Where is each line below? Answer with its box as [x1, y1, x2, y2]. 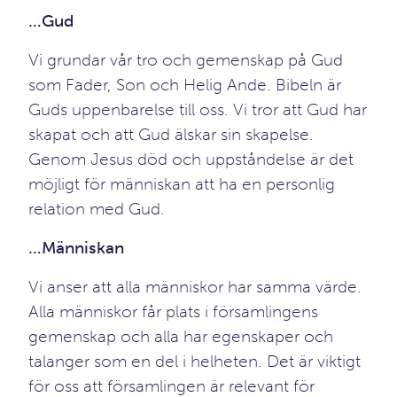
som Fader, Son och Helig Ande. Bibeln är [28, 74, 341, 95]
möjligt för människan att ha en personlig [28, 174, 335, 194]
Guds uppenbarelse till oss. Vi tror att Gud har [28, 99, 367, 120]
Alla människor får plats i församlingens [28, 301, 318, 322]
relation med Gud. [28, 198, 165, 219]
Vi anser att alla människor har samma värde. [28, 276, 362, 297]
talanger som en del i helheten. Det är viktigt [28, 351, 361, 371]
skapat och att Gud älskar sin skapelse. [28, 124, 314, 144]
